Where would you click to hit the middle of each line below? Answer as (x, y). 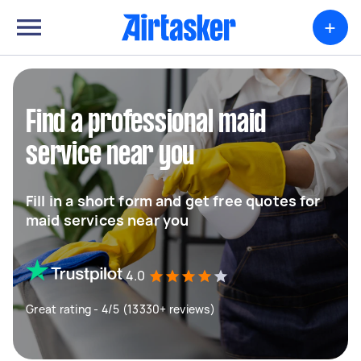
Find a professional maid (146, 123)
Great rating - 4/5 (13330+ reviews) (120, 309)
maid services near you (108, 220)
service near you (110, 156)
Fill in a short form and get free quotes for (173, 201)
